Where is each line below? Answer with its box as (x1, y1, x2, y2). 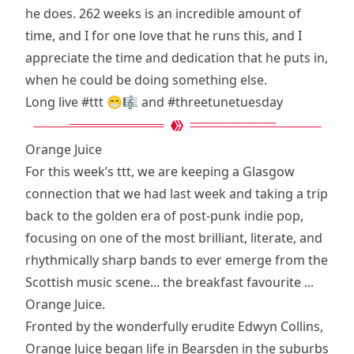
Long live (25, 93, 81, 111)
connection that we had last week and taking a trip (25, 185, 328, 202)
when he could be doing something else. (25, 71, 267, 88)
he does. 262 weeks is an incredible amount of (25, 5, 301, 22)
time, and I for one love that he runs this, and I (25, 27, 302, 44)
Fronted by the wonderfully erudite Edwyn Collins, (25, 318, 323, 335)
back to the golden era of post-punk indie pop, (25, 207, 303, 224)
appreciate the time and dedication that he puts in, (25, 49, 328, 66)
